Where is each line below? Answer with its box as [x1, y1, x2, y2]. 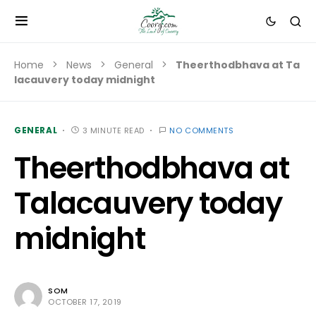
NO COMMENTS [169, 125, 234, 136]
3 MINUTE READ [82, 125, 145, 136]
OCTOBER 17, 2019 [48, 296, 122, 308]
